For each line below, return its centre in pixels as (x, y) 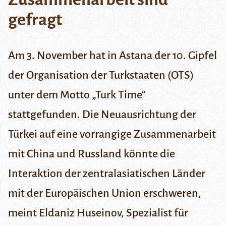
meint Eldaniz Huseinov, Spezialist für (98, 213)
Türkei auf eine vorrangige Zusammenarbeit (112, 134)
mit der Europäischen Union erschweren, (105, 193)
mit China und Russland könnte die (92, 154)
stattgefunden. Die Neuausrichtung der (102, 115)
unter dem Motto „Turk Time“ (77, 95)
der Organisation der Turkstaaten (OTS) (101, 75)
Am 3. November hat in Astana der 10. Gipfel (112, 56)
